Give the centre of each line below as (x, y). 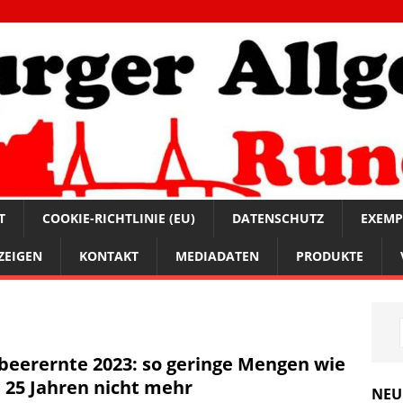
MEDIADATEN (217, 256)
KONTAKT (109, 256)
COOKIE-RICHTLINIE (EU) (119, 219)
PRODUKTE (330, 256)
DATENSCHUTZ (278, 219)
